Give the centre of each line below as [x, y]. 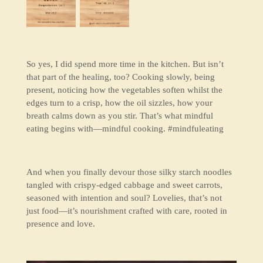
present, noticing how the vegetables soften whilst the [124, 90]
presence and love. [60, 223]
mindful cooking [132, 128]
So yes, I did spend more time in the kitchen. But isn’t [125, 64]
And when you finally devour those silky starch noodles [129, 172]
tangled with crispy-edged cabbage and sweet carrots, [124, 185]
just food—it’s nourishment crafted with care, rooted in [127, 210]
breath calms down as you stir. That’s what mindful [119, 115]
